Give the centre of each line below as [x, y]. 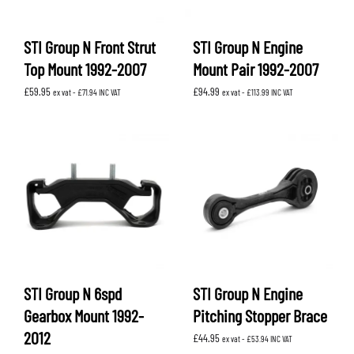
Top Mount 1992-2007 [85, 69]
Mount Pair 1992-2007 [256, 69]
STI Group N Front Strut [90, 47]
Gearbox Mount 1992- [84, 316]
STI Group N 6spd [73, 294]
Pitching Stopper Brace [260, 316]
